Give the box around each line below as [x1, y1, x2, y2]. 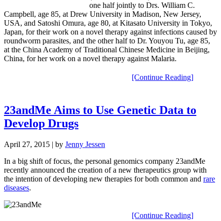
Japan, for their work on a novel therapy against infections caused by [4, 28, 217, 37]
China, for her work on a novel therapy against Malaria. [4, 54, 177, 63]
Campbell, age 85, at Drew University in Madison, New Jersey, [4, 10, 201, 19]
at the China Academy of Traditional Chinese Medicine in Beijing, [4, 45, 210, 54]
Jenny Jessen [65, 140, 105, 149]
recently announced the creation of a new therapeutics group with [4, 166, 207, 175]
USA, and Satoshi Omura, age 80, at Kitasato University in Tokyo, [4, 19, 212, 28]
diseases [4, 184, 29, 192]
